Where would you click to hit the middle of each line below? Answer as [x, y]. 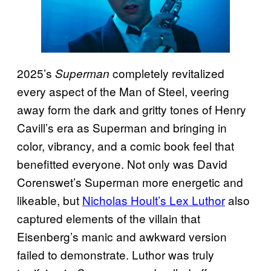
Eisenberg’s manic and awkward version [122, 236]
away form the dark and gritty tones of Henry [132, 109]
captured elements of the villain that [109, 218]
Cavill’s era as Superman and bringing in [122, 127]
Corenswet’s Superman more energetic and [130, 181]
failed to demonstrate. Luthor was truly [116, 254]
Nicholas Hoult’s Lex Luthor [154, 200]
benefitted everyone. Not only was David [122, 163]
